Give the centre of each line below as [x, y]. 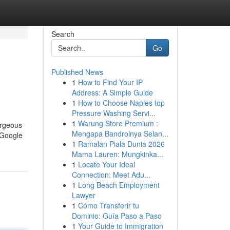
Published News [77, 72]
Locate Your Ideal [106, 164]
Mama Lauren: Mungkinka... [117, 154]
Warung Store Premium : [118, 123]
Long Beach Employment [119, 185]
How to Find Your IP [110, 82]
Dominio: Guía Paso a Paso [117, 216]
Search [63, 34]
